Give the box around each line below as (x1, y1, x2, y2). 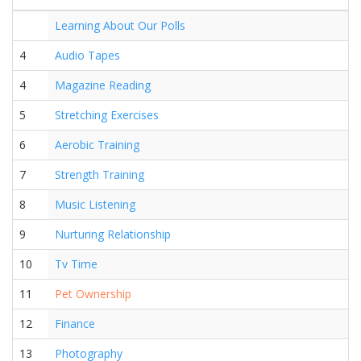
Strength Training (55, 167, 144, 182)
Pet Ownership (55, 286, 131, 301)
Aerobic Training (55, 137, 139, 152)
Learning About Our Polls (55, 18, 185, 33)
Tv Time (55, 256, 98, 272)
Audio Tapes (55, 48, 120, 63)
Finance (55, 316, 95, 331)
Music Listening (55, 197, 135, 212)
